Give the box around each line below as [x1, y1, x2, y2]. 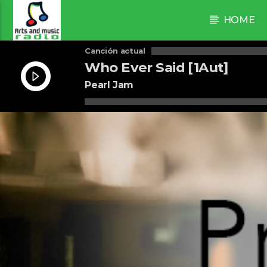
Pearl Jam [85, 79, 133, 91]
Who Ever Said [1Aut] [85, 59, 228, 76]
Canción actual [85, 46, 145, 56]
